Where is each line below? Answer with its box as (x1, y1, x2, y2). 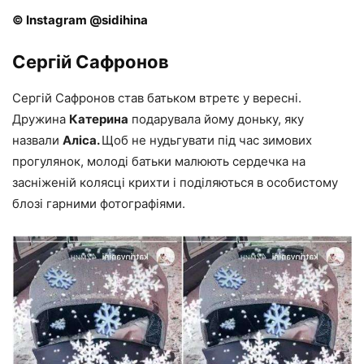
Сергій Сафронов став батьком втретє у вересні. (12, 90, 301, 106)
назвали (12, 132, 63, 148)
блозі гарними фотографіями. (12, 196, 185, 211)
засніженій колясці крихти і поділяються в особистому (12, 175, 338, 190)
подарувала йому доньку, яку (128, 111, 304, 127)
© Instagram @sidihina (12, 12, 148, 28)
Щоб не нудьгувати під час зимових (102, 132, 312, 148)
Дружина (12, 111, 69, 127)
